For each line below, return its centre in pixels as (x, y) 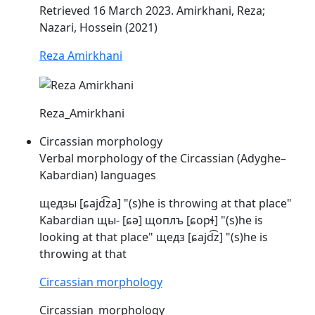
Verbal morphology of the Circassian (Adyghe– (163, 158)
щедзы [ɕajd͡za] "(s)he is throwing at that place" (166, 203)
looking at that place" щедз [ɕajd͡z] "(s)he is (154, 237)
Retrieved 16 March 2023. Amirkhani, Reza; (152, 11)
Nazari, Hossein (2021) (98, 28)
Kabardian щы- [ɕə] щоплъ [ (115, 220)
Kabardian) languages (98, 175)
